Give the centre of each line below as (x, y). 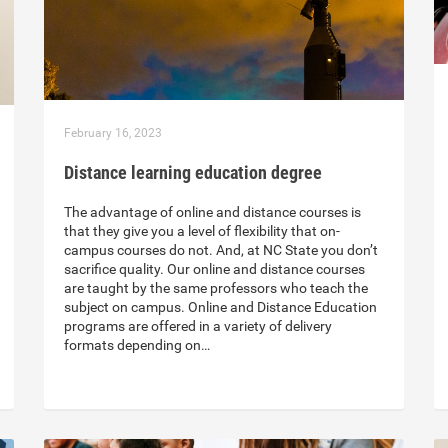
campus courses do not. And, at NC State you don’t (221, 250)
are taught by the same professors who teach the (216, 288)
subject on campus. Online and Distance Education (220, 307)
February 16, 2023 (113, 133)
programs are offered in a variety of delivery (198, 326)
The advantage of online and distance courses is (212, 212)
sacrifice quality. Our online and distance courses (214, 269)
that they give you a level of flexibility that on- (202, 231)
